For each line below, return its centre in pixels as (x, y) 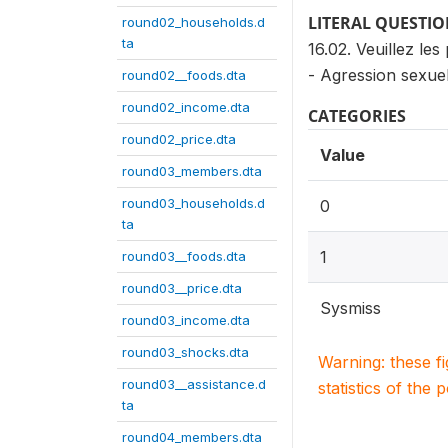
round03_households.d (193, 203)
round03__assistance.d (194, 384)
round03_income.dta (186, 320)
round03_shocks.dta (185, 352)
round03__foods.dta (184, 256)
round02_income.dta (186, 107)
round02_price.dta (179, 139)
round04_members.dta (192, 437)
